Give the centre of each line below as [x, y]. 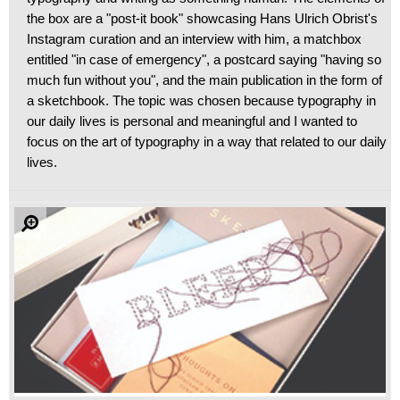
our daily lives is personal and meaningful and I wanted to [192, 121]
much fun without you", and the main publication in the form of [204, 80]
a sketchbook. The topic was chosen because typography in [201, 100]
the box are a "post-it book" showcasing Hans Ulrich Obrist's [202, 18]
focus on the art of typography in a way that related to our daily [207, 142]
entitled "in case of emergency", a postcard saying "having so [204, 59]
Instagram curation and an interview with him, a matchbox [194, 39]
